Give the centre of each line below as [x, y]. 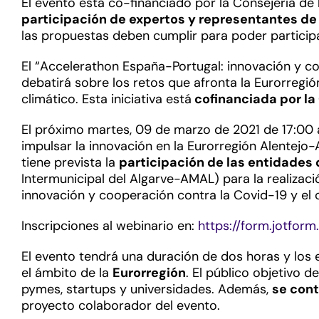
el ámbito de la [67, 273]
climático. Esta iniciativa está [106, 99]
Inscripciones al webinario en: [110, 226]
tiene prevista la [70, 162]
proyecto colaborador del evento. [121, 305]
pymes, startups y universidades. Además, [147, 289]
